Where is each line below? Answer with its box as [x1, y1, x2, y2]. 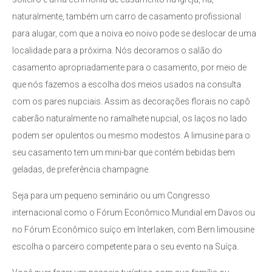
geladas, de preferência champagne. [12, 165, 150, 174]
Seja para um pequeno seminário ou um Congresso [12, 190, 210, 200]
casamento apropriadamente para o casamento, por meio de [12, 63, 246, 72]
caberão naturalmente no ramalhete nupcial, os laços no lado [12, 114, 247, 123]
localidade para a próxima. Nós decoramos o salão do [12, 46, 222, 55]
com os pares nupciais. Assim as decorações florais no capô [12, 97, 250, 106]
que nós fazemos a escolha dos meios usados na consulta [12, 80, 241, 89]
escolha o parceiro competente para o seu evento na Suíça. [12, 241, 239, 251]
